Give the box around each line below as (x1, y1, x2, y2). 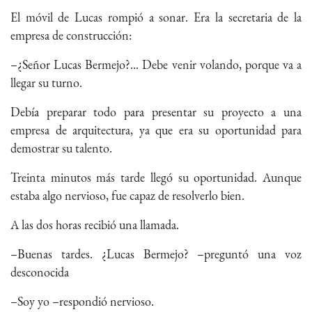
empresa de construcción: (10, 27, 132, 44)
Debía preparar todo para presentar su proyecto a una (10, 104, 302, 120)
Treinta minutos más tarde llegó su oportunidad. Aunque (10, 169, 302, 186)
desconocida (10, 264, 69, 281)
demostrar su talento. (10, 140, 112, 157)
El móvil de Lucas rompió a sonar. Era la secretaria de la (10, 9, 302, 26)
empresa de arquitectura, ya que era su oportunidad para (10, 122, 302, 139)
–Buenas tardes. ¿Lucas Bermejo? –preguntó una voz (10, 246, 302, 263)
